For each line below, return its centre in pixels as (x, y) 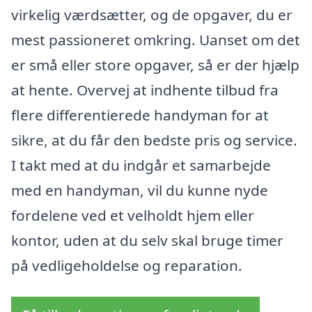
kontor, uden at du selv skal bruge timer (147, 240)
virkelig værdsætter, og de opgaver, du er (152, 14)
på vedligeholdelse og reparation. (127, 265)
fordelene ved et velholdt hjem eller (133, 215)
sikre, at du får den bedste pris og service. (154, 140)
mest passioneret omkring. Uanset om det (156, 39)
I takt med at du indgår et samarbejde (141, 165)
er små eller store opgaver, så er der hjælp (155, 64)
